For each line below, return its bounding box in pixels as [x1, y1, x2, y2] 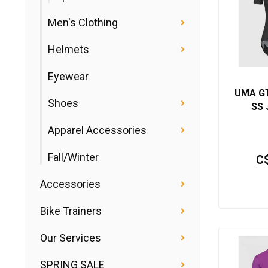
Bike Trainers [40, 205, 102, 217]
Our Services [40, 232, 101, 244]
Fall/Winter [48, 151, 99, 163]
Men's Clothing [48, 16, 118, 29]
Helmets [48, 43, 89, 56]
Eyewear [48, 70, 89, 83]
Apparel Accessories [48, 124, 147, 136]
